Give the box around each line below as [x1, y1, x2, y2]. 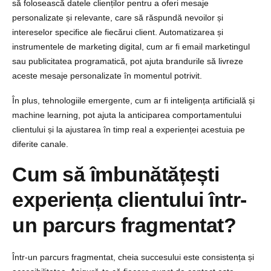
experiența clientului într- [12, 188, 247, 211]
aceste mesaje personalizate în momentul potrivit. [12, 70, 202, 80]
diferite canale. [12, 139, 68, 149]
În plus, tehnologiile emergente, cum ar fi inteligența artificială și [12, 95, 255, 105]
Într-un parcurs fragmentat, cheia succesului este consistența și [12, 252, 254, 262]
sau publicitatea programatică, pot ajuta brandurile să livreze [12, 56, 243, 66]
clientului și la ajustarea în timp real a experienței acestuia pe [12, 124, 245, 134]
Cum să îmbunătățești [12, 162, 219, 186]
